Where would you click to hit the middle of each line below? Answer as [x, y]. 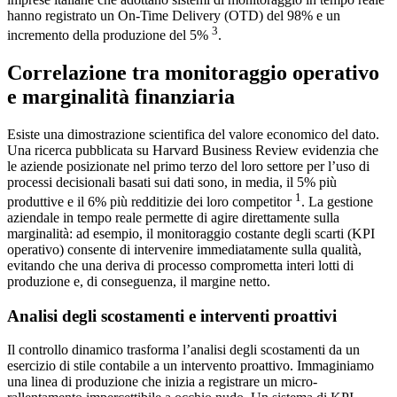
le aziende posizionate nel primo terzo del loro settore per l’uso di [188, 166]
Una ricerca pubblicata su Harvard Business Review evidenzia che [193, 150]
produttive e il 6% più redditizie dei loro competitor [151, 202]
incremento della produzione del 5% [109, 35]
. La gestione [337, 202]
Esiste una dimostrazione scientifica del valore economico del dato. [193, 134]
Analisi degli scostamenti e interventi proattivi [172, 315]
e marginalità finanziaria [121, 96]
